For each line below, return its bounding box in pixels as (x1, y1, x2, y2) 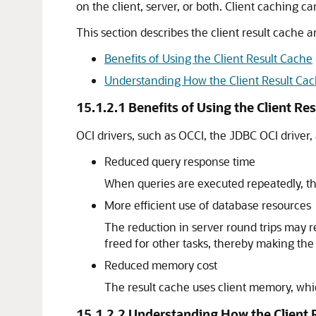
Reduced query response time (104, 154, 255, 169)
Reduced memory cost (104, 257, 217, 272)
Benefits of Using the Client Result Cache (104, 51, 312, 66)
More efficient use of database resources (104, 197, 311, 212)
